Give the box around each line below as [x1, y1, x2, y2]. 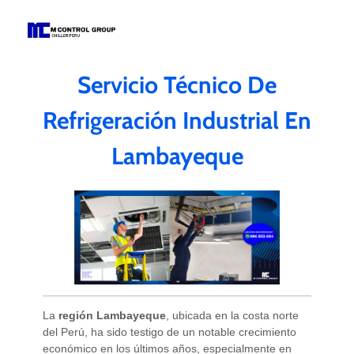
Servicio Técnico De [77, 70, 277, 100]
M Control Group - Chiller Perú [43, 43, 62, 66]
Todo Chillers [32, 46, 43, 58]
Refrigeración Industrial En [43, 105, 311, 135]
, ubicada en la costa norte [165, 308, 299, 322]
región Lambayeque [58, 308, 166, 322]
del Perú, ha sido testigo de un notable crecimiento [42, 325, 296, 338]
